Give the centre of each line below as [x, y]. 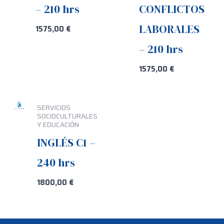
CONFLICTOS [171, 9]
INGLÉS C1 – [66, 142]
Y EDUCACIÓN [58, 124]
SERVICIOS [53, 107]
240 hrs [56, 162]
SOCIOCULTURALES [67, 116]
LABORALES [169, 29]
